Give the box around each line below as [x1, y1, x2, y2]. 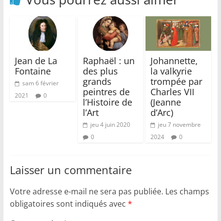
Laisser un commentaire [9, 162, 132, 178]
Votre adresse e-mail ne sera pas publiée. [9, 186, 163, 197]
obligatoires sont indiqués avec [9, 198, 128, 210]
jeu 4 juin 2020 [90, 120, 130, 129]
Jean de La [14, 55, 57, 67]
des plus [82, 65, 118, 77]
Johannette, [150, 55, 198, 67]
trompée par [150, 75, 203, 88]
